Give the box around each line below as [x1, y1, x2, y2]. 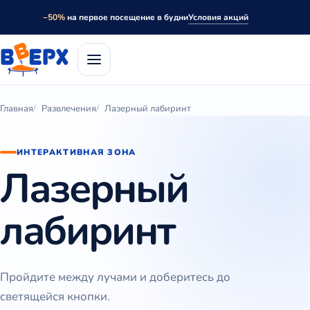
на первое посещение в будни [64, 12, 188, 23]
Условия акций [188, 11, 248, 23]
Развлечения [42, 102, 96, 115]
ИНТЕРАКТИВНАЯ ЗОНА [17, 147, 136, 158]
